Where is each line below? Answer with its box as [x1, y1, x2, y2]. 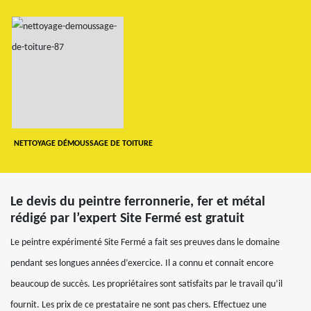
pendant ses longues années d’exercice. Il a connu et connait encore [10, 258, 274, 269]
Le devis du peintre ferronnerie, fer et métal [10, 194, 265, 209]
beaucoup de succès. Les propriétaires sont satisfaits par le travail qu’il [10, 278, 283, 289]
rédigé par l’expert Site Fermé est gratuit [10, 211, 244, 226]
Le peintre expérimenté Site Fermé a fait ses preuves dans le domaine [10, 237, 280, 248]
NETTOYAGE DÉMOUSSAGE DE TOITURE [13, 139, 153, 148]
